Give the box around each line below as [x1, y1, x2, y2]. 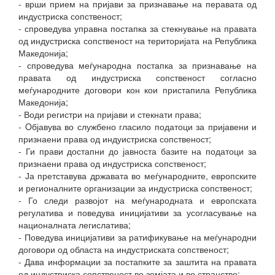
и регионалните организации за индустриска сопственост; [18, 182, 252, 194]
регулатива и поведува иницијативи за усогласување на [18, 206, 257, 219]
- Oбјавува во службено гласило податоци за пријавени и [18, 120, 257, 133]
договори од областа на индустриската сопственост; [18, 243, 229, 255]
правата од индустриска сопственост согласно [18, 71, 257, 83]
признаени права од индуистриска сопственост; [18, 133, 211, 145]
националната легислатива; [18, 219, 131, 231]
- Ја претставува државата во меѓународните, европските [18, 169, 257, 182]
